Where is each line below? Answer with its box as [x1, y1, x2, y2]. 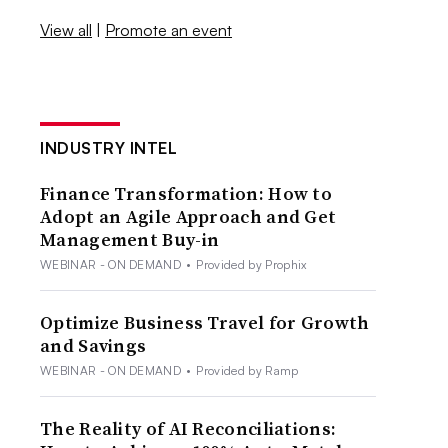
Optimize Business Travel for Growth [40, 309, 370, 335]
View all [40, 19, 93, 40]
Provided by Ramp [196, 362, 299, 378]
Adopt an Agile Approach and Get [40, 203, 337, 229]
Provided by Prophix [196, 256, 307, 272]
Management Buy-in [40, 226, 220, 252]
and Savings [40, 332, 147, 358]
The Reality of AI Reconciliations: [40, 415, 337, 441]
